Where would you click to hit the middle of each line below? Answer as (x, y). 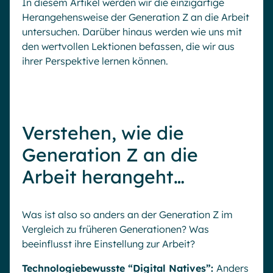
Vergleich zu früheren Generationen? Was (115, 229)
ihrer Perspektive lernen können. (95, 61)
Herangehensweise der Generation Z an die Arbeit (136, 17)
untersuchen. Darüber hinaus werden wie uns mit (132, 32)
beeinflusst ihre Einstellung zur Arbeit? (108, 244)
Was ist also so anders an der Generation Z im (127, 214)
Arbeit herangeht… (103, 177)
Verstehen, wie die (103, 133)
